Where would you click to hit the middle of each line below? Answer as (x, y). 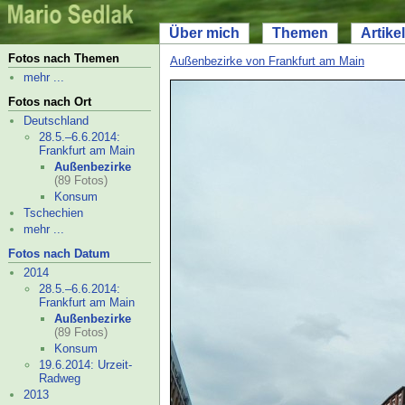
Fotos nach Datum (59, 254)
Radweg (60, 378)
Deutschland (56, 121)
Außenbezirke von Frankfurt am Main (267, 61)
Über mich (204, 33)
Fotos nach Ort (50, 102)
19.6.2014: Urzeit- (85, 365)
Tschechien (53, 213)
